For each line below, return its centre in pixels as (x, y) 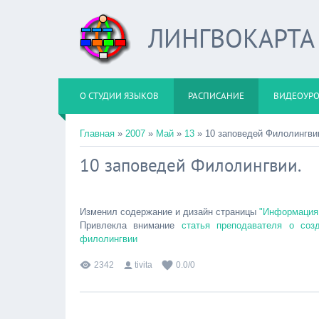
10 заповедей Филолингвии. (190, 165)
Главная (97, 134)
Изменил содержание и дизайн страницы (169, 212)
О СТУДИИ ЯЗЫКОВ (119, 96)
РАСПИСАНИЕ (216, 96)
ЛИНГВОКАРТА (231, 38)
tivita (143, 265)
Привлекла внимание (131, 225)
